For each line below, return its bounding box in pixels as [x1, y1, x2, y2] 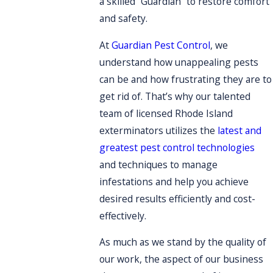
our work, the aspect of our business [99, 252, 264, 266]
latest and [218, 123, 262, 137]
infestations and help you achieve [99, 174, 249, 188]
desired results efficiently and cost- [99, 191, 256, 205]
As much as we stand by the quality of [99, 235, 267, 249]
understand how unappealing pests [99, 55, 259, 69]
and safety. [99, 12, 148, 26]
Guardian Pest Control [112, 38, 211, 52]
